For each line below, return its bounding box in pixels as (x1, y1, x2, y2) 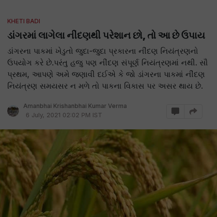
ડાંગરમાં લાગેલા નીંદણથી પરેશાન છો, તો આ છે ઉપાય (7, 30, 205, 41)
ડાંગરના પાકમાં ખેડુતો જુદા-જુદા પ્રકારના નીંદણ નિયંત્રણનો (7, 46, 198, 56)
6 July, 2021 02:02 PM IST (26, 111, 102, 119)
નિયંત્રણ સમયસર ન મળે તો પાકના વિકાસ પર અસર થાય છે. (7, 81, 203, 91)
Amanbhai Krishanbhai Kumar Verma (23, 102, 127, 109)
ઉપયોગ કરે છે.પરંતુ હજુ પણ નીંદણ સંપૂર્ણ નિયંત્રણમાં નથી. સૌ (7, 58, 208, 67)
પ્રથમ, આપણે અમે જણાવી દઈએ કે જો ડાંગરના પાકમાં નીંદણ (7, 69, 205, 79)
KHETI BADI (7, 17, 40, 25)
